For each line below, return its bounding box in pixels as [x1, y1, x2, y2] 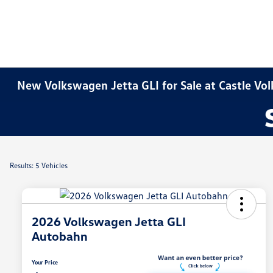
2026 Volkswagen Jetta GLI [32, 214, 186, 229]
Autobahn [32, 229, 88, 244]
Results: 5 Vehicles [10, 161, 68, 170]
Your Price [32, 258, 58, 266]
